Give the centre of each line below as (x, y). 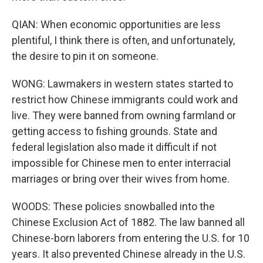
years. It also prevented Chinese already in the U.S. (129, 254)
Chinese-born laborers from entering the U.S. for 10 (131, 238)
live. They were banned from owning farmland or (124, 115)
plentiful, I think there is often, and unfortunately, (123, 40)
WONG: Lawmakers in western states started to (122, 84)
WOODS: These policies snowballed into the (113, 206)
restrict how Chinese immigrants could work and (125, 100)
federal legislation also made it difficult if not (114, 147)
